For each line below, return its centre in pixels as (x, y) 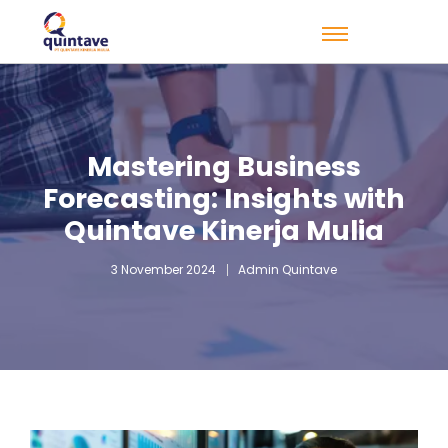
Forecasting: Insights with (224, 198)
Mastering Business (224, 166)
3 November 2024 (163, 269)
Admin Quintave (287, 269)
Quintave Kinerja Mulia (224, 230)
